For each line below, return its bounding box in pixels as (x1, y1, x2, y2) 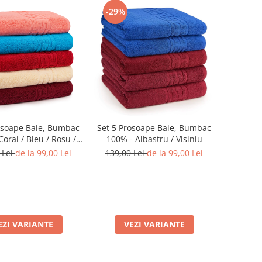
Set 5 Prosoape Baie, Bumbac (97, 122, 211, 133)
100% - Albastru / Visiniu (106, 133, 202, 144)
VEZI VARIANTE (123, 219, 185, 230)
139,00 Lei (105, 147, 147, 158)
